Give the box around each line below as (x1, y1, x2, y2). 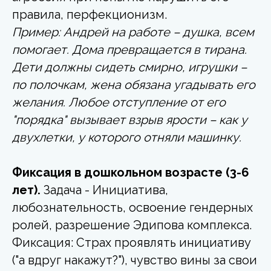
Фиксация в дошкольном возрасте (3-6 (12, 165, 249, 180)
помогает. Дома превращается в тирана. (12, 42, 247, 57)
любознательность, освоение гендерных (12, 200, 253, 215)
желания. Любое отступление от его (12, 94, 226, 109)
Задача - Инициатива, (44, 182, 168, 197)
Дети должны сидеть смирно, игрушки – (12, 59, 247, 74)
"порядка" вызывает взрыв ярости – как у (12, 112, 247, 127)
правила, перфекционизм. (12, 7, 167, 22)
